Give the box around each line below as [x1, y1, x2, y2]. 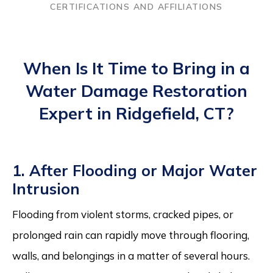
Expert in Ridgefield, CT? [39, 102, 234, 124]
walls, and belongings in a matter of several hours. [12, 249, 250, 262]
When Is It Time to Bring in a [23, 57, 250, 79]
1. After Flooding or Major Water [12, 160, 257, 180]
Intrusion [12, 179, 80, 198]
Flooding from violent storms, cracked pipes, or [12, 207, 233, 221]
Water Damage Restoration [26, 80, 247, 101]
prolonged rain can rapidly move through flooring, [12, 228, 249, 241]
